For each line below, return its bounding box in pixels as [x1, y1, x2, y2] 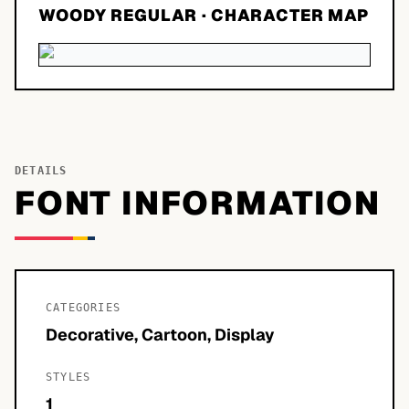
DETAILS [15, 164, 68, 177]
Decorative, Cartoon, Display [46, 324, 275, 345]
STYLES [46, 371, 91, 383]
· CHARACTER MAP [196, 5, 370, 26]
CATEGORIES [46, 301, 121, 314]
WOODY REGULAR [38, 5, 197, 26]
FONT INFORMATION [15, 182, 381, 225]
